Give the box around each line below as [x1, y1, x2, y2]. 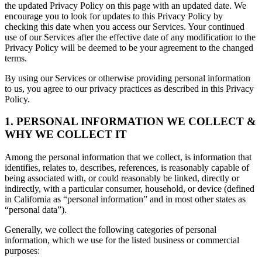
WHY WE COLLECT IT [5, 128, 127, 141]
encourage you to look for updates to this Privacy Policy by [5, 11, 223, 21]
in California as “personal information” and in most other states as [5, 194, 246, 205]
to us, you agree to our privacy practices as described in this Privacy [5, 83, 254, 94]
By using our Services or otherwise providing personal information [5, 73, 250, 83]
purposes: [5, 246, 40, 256]
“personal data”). [5, 205, 67, 215]
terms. [5, 53, 27, 63]
